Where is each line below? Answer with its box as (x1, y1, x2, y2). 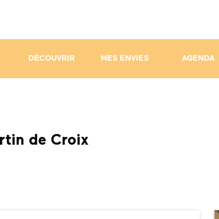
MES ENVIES (100, 55, 149, 63)
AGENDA (181, 55, 215, 63)
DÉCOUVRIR (28, 55, 75, 63)
